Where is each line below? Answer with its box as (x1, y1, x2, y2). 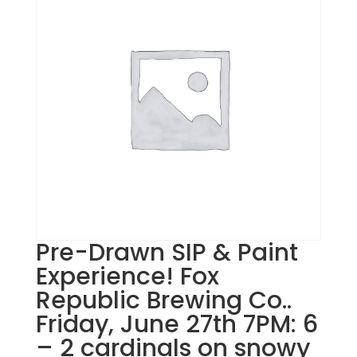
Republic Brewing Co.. (35, 283, 292, 317)
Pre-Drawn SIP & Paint (35, 235, 298, 269)
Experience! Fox (35, 259, 219, 293)
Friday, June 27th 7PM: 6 (35, 307, 318, 341)
